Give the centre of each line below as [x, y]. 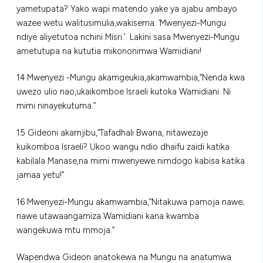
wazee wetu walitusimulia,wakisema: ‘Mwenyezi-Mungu [121, 23]
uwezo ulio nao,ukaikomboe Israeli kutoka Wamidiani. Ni [124, 92]
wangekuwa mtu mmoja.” [65, 230]
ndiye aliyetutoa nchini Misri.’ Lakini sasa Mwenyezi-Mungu [128, 37]
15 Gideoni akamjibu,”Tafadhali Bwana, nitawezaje [112, 133]
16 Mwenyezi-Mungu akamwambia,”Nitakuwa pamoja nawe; [130, 202]
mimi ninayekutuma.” [56, 106]
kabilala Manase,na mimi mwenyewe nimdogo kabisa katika [131, 161]
